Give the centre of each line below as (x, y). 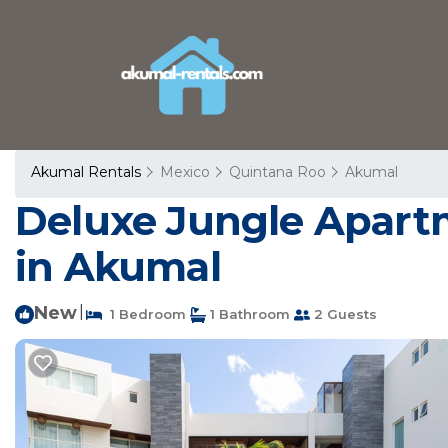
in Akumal (118, 266)
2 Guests (343, 314)
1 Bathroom (248, 314)
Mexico (185, 172)
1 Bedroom (144, 314)
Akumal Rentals (88, 172)
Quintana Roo (277, 172)
